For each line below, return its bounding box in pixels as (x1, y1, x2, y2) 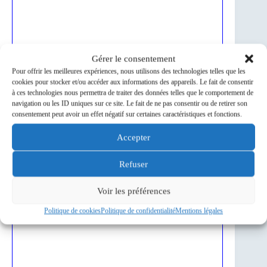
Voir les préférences (97, 186, 170, 195)
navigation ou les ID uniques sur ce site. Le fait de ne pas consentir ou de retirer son (12, 99, 247, 108)
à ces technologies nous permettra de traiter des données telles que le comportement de (12, 88, 253, 97)
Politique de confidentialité (101, 206, 175, 215)
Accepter (117, 132, 150, 142)
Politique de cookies (44, 206, 101, 215)
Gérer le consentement (92, 54, 175, 63)
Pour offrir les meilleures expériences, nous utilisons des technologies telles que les (12, 67, 246, 76)
